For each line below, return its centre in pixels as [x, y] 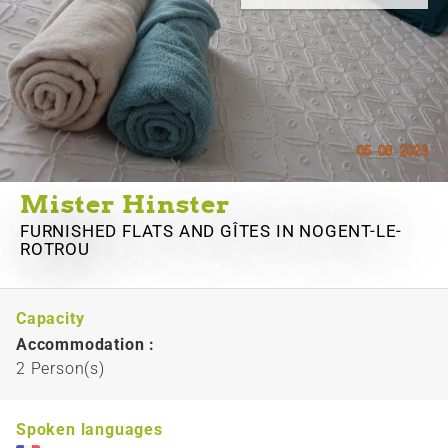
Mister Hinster [125, 203]
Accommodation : [88, 344]
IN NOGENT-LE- [339, 230]
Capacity [50, 318]
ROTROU [55, 248]
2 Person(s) [60, 368]
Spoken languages [89, 429]
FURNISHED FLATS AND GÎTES [148, 230]
